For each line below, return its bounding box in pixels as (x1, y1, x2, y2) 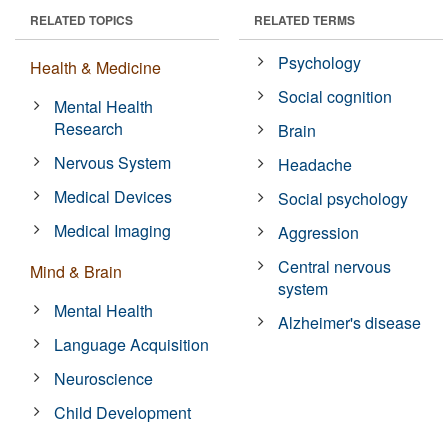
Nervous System (54, 150, 172, 174)
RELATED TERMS (254, 10, 355, 29)
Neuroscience (54, 366, 154, 390)
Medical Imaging (54, 218, 172, 242)
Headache (278, 152, 353, 176)
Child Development (54, 400, 192, 424)
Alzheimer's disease (278, 310, 422, 334)
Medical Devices (54, 184, 173, 208)
